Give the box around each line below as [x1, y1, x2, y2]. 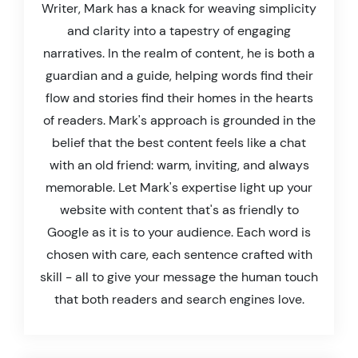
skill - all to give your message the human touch [40, 268, 318, 286]
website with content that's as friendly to [59, 201, 299, 219]
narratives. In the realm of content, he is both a [43, 45, 315, 62]
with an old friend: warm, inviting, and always [49, 157, 309, 174]
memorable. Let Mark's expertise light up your [46, 179, 312, 197]
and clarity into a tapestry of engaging [67, 22, 291, 40]
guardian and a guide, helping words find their [45, 67, 313, 85]
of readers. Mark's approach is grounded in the [42, 112, 316, 129]
